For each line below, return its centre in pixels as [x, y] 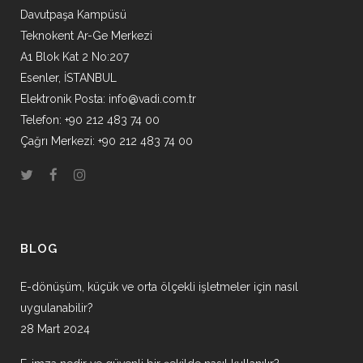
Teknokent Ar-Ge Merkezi [86, 36]
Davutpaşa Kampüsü [73, 15]
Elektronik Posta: [64, 99]
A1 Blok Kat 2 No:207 [75, 57]
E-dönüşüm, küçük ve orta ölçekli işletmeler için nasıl [159, 287]
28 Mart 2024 [55, 329]
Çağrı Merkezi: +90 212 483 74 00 [107, 141]
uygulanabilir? [57, 308]
